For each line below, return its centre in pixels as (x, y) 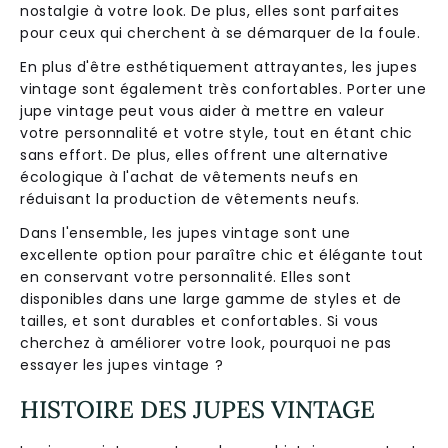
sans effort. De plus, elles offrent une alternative (204, 155)
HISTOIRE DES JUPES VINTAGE (197, 409)
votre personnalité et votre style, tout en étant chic (216, 133)
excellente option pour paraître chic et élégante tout (222, 255)
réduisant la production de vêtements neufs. (190, 199)
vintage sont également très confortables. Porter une (223, 89)
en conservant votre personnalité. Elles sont (186, 277)
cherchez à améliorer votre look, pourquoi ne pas (206, 343)
